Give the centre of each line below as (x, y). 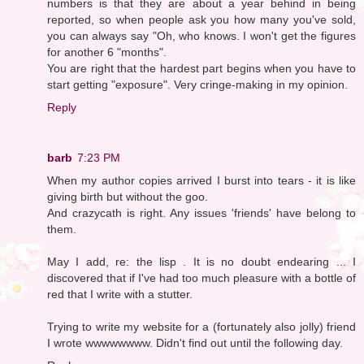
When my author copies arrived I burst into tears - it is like (201, 180)
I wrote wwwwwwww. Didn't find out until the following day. (195, 342)
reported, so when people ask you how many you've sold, (201, 19)
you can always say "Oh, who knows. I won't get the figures (201, 35)
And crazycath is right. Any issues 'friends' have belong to (201, 212)
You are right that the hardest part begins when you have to (201, 68)
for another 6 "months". (107, 52)
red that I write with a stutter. (120, 294)
